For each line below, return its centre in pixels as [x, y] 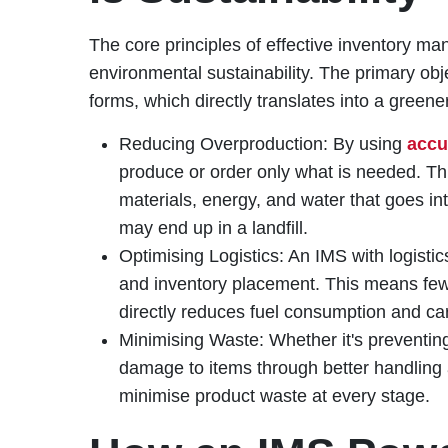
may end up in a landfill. [213, 227]
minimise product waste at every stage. [274, 395]
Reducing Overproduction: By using [262, 143]
